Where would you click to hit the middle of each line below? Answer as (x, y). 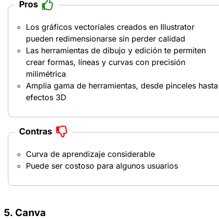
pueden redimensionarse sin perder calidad (106, 38)
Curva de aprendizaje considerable (90, 154)
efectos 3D (46, 97)
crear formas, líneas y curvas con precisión (106, 62)
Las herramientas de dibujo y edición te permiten (116, 50)
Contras (35, 131)
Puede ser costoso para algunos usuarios (102, 165)
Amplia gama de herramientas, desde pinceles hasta (122, 85)
